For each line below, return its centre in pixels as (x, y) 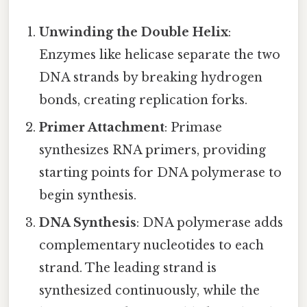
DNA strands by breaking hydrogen (151, 78)
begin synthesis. (88, 196)
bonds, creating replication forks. (144, 100)
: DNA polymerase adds (210, 223)
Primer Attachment (102, 128)
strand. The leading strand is (128, 268)
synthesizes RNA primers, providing (153, 150)
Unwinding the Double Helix (134, 33)
